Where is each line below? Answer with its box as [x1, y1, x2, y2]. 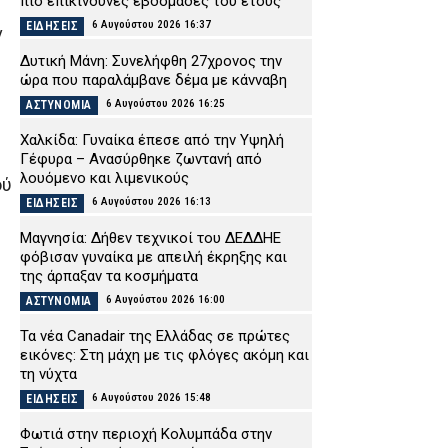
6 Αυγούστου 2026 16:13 [92, 195, 211, 209]
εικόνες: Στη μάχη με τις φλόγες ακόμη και [20, 346, 309, 365]
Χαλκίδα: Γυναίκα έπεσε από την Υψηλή [20, 131, 284, 150]
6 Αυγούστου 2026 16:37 [92, 18, 211, 32]
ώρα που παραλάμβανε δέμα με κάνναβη [20, 71, 287, 90]
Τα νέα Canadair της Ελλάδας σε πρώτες [20, 327, 290, 346]
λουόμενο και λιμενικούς [20, 169, 189, 188]
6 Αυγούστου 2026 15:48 [92, 391, 211, 405]
